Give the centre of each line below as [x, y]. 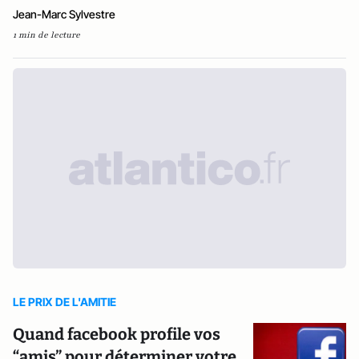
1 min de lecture [46, 35]
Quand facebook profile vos [117, 334]
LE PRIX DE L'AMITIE [65, 302]
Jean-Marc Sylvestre [64, 14]
